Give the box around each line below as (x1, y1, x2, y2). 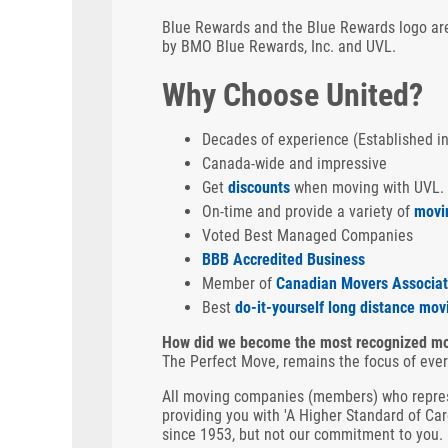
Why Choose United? (162, 76, 423, 114)
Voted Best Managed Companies (202, 226, 413, 245)
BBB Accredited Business (202, 250, 365, 269)
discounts (228, 178, 290, 197)
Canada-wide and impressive (202, 154, 387, 173)
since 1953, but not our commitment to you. (162, 425, 443, 444)
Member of (202, 274, 276, 293)
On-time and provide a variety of (202, 202, 414, 221)
